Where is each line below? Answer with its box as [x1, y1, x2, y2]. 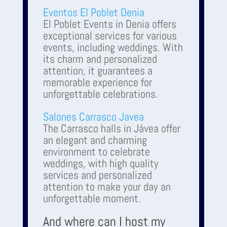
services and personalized [43, 167, 152, 182]
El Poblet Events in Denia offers [43, 16, 176, 31]
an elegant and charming [43, 132, 147, 147]
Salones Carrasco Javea [43, 109, 144, 124]
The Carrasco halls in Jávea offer [43, 121, 180, 135]
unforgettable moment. [43, 191, 141, 205]
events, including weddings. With [43, 40, 183, 54]
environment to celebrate [43, 144, 150, 159]
